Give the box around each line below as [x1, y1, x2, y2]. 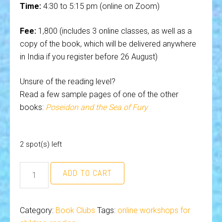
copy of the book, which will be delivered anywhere [20, 39, 196, 49]
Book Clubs [55, 206, 95, 215]
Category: [20, 206, 55, 215]
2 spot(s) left [20, 140, 62, 149]
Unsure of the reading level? [20, 77, 115, 86]
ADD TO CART [63, 168, 112, 178]
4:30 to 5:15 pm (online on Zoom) [41, 1, 160, 11]
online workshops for [117, 206, 190, 215]
